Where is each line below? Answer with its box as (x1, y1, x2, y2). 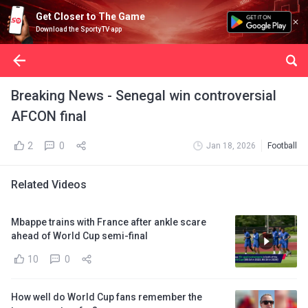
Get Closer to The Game (36, 11, 145, 22)
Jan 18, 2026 (206, 141, 256, 151)
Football (267, 141, 297, 151)
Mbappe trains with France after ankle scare (11, 217, 206, 228)
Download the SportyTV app (36, 25, 122, 33)
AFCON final (11, 108, 87, 124)
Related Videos (11, 178, 87, 191)
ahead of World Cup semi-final (11, 230, 148, 241)
